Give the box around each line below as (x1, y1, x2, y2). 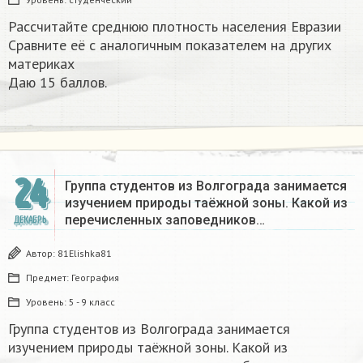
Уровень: (26, 296, 69, 309)
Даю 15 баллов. (8, 73, 107, 92)
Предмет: (26, 271, 71, 284)
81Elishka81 (58, 247, 112, 260)
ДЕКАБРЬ (13, 214, 47, 227)
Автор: (26, 247, 58, 260)
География (71, 271, 119, 284)
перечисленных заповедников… (65, 212, 265, 228)
